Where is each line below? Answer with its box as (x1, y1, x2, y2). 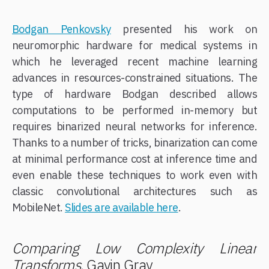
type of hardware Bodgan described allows (12, 86, 257, 101)
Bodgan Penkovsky (12, 22, 111, 36)
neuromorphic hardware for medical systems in (12, 38, 257, 52)
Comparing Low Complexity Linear (12, 238, 257, 258)
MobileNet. (12, 200, 65, 214)
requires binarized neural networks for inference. (12, 119, 257, 133)
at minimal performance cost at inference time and (12, 151, 257, 166)
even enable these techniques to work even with (12, 168, 257, 182)
